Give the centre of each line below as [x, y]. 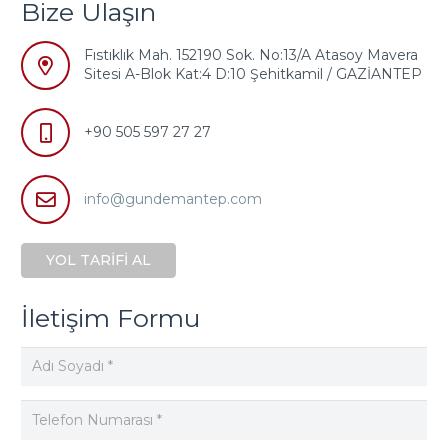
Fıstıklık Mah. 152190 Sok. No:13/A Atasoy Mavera [251, 55]
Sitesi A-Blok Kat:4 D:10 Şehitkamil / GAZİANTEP [253, 74]
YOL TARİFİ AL [99, 260]
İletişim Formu [110, 318]
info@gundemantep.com [173, 199]
